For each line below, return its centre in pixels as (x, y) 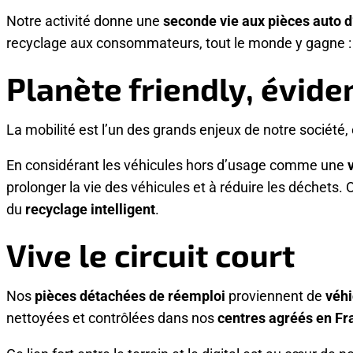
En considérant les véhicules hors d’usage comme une (177, 165)
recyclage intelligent (90, 209)
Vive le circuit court (150, 255)
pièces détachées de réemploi (130, 296)
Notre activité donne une (85, 20)
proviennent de (275, 296)
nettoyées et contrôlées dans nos (112, 318)
